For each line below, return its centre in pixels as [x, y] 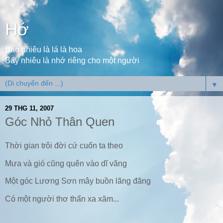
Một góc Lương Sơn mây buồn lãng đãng [78, 181]
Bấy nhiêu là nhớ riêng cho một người [72, 60]
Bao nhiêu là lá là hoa [44, 50]
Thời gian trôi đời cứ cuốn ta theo [64, 145]
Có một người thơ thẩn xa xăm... [62, 199]
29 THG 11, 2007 [29, 108]
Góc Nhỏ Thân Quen [60, 122]
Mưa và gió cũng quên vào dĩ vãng [66, 163]
